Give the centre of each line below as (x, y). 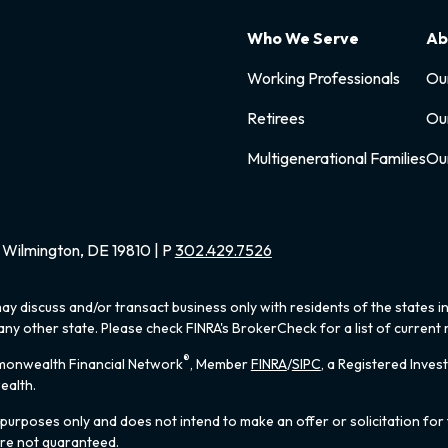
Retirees (276, 118)
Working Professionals (324, 78)
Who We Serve (303, 38)
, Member (220, 364)
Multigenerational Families (337, 158)
